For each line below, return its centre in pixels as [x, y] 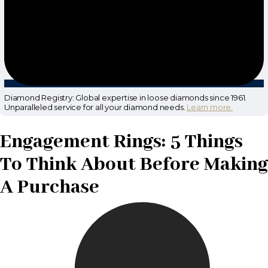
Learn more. [210, 107]
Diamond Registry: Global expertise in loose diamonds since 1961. [126, 98]
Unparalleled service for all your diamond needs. [96, 107]
